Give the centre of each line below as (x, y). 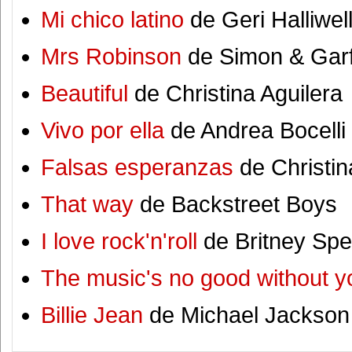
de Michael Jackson (246, 315)
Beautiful (84, 94)
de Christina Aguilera (235, 94)
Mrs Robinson (111, 57)
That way (87, 205)
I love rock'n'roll (119, 242)
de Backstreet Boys (235, 205)
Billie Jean (92, 315)
